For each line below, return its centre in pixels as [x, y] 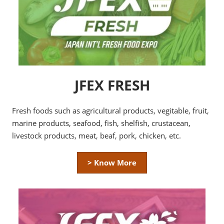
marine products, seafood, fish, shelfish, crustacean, [101, 123]
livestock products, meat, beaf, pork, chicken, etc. [96, 136]
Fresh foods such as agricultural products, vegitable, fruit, [110, 111]
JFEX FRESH [112, 85]
